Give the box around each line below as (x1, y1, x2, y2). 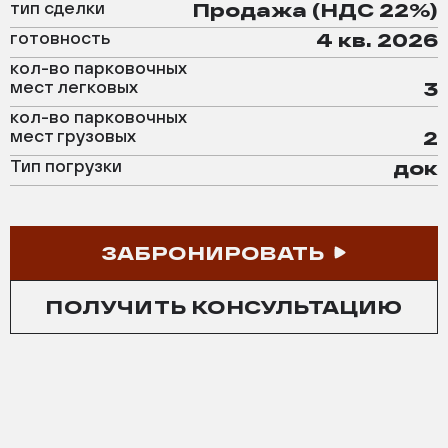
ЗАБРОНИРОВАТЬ (101, 241, 325, 264)
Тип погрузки (10, 154, 122, 176)
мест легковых (10, 75, 138, 97)
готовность (10, 26, 110, 48)
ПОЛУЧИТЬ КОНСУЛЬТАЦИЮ (45, 295, 403, 318)
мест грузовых (10, 124, 136, 146)
